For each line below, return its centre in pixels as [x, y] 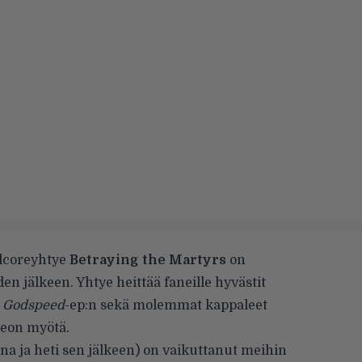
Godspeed [34, 305]
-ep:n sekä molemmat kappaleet [166, 305]
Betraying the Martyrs [148, 260]
